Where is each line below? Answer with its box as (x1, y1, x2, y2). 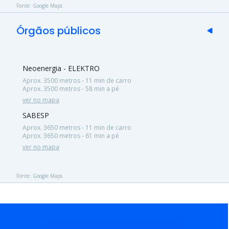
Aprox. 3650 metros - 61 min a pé (22, 131, 119, 140)
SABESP (22, 110, 49, 120)
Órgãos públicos (16, 23, 101, 38)
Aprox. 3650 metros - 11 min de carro (22, 123, 131, 132)
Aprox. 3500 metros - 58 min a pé (22, 84, 119, 93)
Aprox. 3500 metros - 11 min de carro (22, 76, 131, 85)
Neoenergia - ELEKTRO (22, 63, 100, 73)
